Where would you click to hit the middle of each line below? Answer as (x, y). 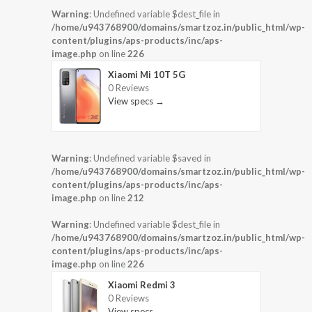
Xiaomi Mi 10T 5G (147, 75)
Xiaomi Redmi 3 (142, 284)
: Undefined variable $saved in (150, 158)
